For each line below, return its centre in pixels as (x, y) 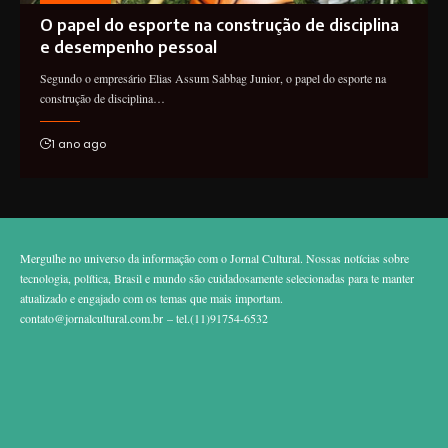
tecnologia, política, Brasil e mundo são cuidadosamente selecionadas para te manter (217, 277)
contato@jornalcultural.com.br (91, 317)
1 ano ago (78, 143)
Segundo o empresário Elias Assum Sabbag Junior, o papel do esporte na (213, 77)
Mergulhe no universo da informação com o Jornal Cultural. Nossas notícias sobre (214, 257)
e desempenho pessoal (128, 46)
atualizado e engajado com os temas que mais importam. (151, 297)
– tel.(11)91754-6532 (215, 317)
